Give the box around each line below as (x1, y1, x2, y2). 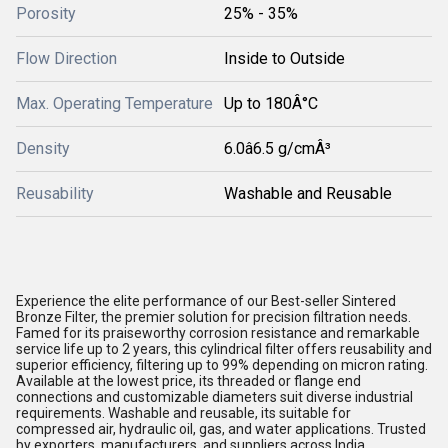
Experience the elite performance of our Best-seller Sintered (16, 293, 396, 309)
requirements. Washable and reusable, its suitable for (16, 405, 351, 421)
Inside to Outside (224, 49, 345, 68)
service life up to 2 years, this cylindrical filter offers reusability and (16, 341, 432, 357)
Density (16, 139, 70, 158)
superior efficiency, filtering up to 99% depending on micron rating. (16, 357, 428, 373)
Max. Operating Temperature (16, 94, 213, 113)
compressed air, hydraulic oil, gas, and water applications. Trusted (16, 421, 426, 437)
